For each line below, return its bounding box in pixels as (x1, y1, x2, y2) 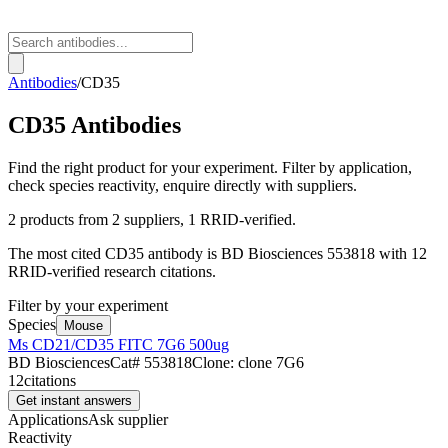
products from (16, 210, 112, 228)
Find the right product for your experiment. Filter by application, (8, 158, 412, 176)
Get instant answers (16, 392, 132, 408)
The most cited (8, 244, 105, 262)
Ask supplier (88, 410, 168, 428)
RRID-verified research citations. (8, 262, 216, 280)
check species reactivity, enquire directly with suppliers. (8, 176, 357, 194)
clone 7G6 (238, 353, 304, 371)
